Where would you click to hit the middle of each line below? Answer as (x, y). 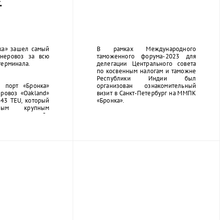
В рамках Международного (146, 49)
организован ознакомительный (146, 85)
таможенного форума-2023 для (146, 56)
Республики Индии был (146, 78)
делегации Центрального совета (146, 63)
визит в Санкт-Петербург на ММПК (146, 93)
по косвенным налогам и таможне (146, 71)
